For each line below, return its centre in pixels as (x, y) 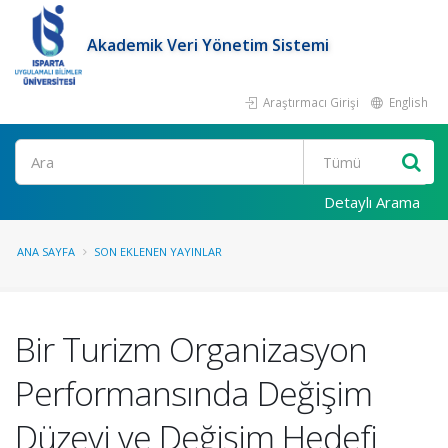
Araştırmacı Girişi (309, 102)
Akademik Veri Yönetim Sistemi (208, 45)
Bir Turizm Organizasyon (191, 349)
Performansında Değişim (193, 393)
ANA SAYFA (46, 251)
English (407, 102)
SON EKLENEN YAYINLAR (158, 251)
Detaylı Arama (372, 202)
